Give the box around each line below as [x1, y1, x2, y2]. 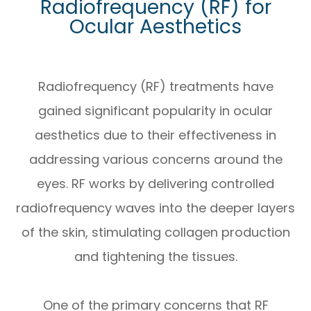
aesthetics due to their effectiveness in [35, 126, 276, 144]
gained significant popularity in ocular [38, 102, 273, 120]
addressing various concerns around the [28, 151, 283, 169]
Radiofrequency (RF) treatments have [37, 78, 274, 96]
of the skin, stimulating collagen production [21, 224, 290, 242]
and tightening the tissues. [74, 248, 237, 266]
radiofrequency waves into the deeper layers [16, 199, 295, 217]
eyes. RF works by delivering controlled [37, 175, 274, 193]
